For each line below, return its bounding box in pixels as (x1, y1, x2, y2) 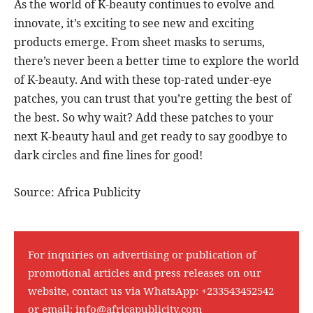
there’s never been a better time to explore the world (14, 53, 299, 69)
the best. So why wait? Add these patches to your (14, 110, 274, 126)
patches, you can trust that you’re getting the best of (14, 91, 291, 107)
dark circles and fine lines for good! (14, 147, 203, 163)
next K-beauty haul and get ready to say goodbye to (14, 129, 287, 145)
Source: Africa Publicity (14, 184, 140, 201)
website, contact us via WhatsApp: (28, 284, 201, 298)
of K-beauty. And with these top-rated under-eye (14, 72, 272, 88)
